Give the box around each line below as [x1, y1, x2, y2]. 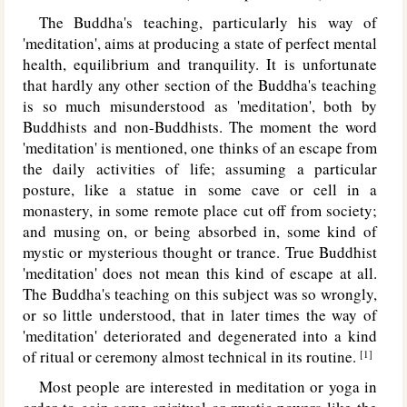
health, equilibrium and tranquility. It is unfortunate [23, 54, 377, 74]
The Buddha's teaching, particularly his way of [23, 12, 377, 33]
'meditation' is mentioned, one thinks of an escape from [23, 137, 377, 158]
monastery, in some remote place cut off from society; [23, 200, 377, 221]
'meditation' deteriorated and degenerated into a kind [23, 325, 377, 346]
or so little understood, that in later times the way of [23, 304, 377, 325]
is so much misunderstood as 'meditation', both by [23, 95, 377, 116]
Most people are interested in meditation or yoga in [23, 376, 377, 397]
